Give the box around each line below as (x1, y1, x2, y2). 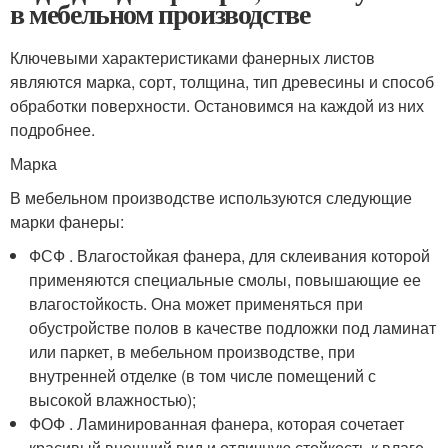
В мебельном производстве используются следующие (10, 186, 412, 209)
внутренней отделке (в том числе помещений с (29, 364, 377, 387)
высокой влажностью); (29, 388, 197, 411)
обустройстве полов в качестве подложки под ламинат (29, 316, 437, 339)
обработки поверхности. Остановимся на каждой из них (10, 94, 424, 117)
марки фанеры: (10, 210, 124, 233)
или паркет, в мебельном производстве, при (29, 340, 356, 363)
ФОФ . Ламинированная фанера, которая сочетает (29, 412, 405, 435)
